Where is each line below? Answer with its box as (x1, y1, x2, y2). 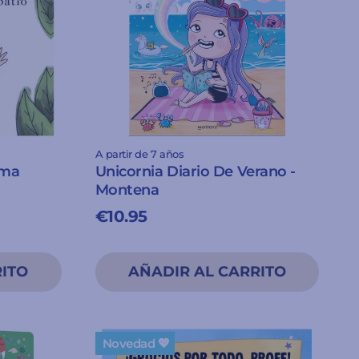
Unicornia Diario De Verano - (95, 162, 296, 180)
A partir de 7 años (95, 147, 184, 160)
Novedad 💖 (102, 335, 170, 351)
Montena (95, 180, 159, 199)
